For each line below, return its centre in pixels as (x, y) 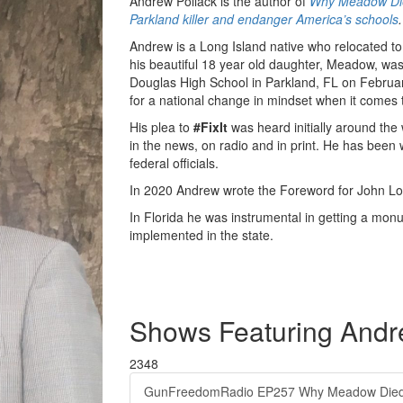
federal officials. (174, 163)
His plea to (161, 127)
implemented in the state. (201, 235)
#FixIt (210, 127)
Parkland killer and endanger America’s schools (264, 19)
